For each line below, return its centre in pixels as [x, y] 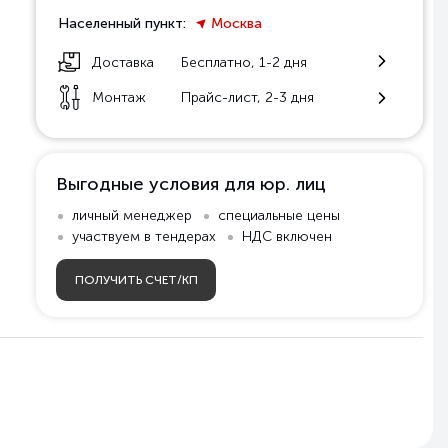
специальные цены [279, 215]
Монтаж [119, 97]
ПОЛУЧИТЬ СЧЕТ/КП [136, 280]
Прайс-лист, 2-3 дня [247, 97]
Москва [236, 23]
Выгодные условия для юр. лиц [191, 184]
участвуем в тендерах [144, 236]
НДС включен [287, 236]
